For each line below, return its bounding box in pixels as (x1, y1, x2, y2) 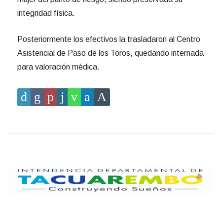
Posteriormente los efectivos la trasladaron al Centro (17, 35, 200, 43)
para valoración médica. (17, 62, 100, 71)
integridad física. (17, 8, 75, 17)
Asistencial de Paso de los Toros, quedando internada (17, 48, 204, 57)
